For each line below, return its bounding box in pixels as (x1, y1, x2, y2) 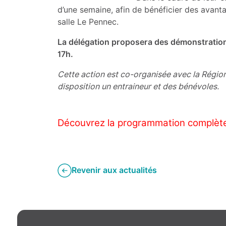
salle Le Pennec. (57, 17, 119, 27)
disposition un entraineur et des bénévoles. (57, 82, 219, 91)
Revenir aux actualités (71, 165, 157, 175)
